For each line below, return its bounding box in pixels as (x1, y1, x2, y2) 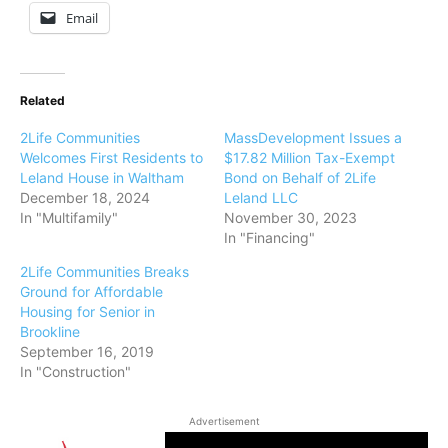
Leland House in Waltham (20, 168, 184, 186)
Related (20, 92, 65, 108)
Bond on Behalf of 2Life (224, 168, 376, 186)
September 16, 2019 (20, 342, 154, 360)
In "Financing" (224, 228, 315, 246)
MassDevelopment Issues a (224, 128, 402, 146)
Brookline (20, 322, 80, 340)
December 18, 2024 (20, 188, 150, 206)
